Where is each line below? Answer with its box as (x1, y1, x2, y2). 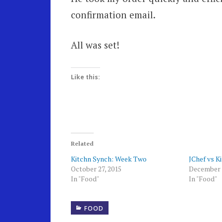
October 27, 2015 (70, 164, 121, 173)
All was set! (70, 39, 119, 52)
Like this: (70, 72, 100, 81)
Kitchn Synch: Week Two (70, 154, 147, 164)
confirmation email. (70, 8, 156, 21)
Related (70, 139, 94, 147)
